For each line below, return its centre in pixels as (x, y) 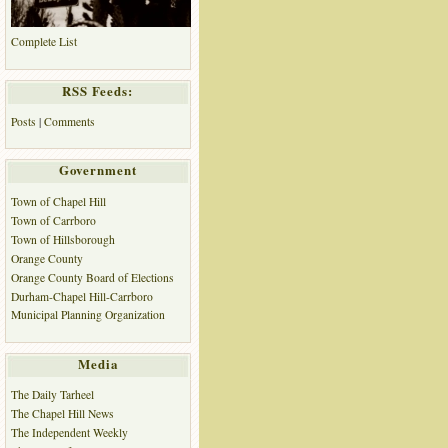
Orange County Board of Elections (92, 278)
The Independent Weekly (69, 433)
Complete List (43, 42)
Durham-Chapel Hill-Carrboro (81, 297)
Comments (69, 121)
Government (97, 170)
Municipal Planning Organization (87, 315)
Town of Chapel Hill (58, 201)
